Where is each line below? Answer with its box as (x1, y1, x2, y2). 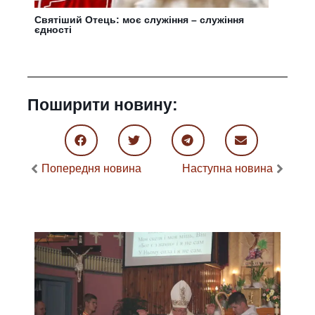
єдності (34, 23, 72, 35)
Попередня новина (41, 162, 142, 174)
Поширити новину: (27, 95, 179, 114)
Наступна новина (181, 162, 273, 174)
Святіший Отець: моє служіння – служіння (34, 13, 245, 25)
